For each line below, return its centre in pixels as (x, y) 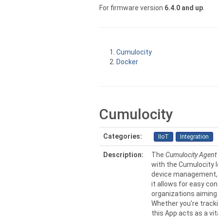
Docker (127, 62)
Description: (123, 155)
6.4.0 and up (184, 8)
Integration (194, 137)
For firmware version (132, 8)
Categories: (123, 136)
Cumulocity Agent (191, 155)
